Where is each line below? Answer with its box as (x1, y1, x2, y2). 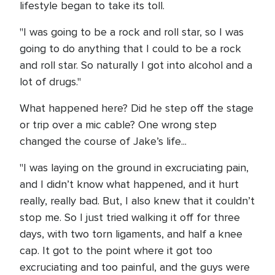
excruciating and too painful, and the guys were (20, 260, 250, 274)
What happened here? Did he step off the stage (20, 101, 254, 115)
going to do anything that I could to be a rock (20, 42, 241, 55)
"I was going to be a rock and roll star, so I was (20, 25, 244, 39)
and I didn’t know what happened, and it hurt (20, 177, 239, 191)
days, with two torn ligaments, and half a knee (20, 227, 242, 241)
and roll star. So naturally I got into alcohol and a (20, 58, 252, 72)
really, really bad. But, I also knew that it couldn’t (20, 194, 255, 207)
